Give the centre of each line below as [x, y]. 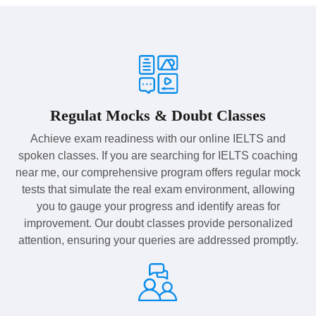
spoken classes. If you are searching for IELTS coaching [158, 155]
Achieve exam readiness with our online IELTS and [158, 138]
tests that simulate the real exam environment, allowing [158, 189]
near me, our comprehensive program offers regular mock [158, 172]
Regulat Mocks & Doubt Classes [158, 115]
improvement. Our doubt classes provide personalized [158, 223]
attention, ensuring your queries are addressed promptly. [158, 240]
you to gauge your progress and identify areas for [158, 206]
